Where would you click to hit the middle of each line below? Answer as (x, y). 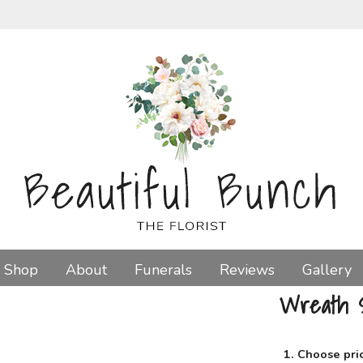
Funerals (163, 269)
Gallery (327, 269)
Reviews (247, 269)
